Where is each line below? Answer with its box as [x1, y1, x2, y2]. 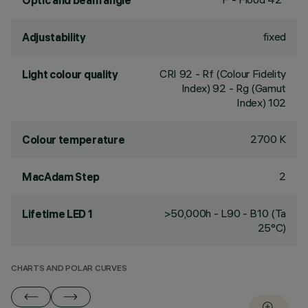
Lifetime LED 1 [22, 207, 93, 221]
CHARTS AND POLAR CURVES [11, 265, 127, 274]
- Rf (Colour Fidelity [192, 67, 286, 80]
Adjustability [22, 30, 86, 44]
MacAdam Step [22, 170, 100, 184]
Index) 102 [236, 96, 286, 109]
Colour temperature [22, 133, 125, 146]
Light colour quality [22, 67, 118, 81]
